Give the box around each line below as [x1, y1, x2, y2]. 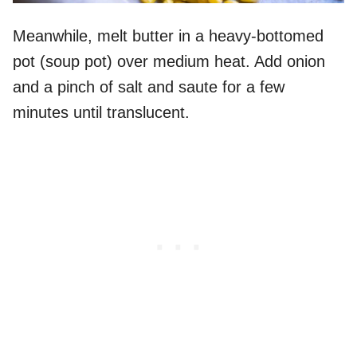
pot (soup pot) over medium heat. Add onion [13, 53, 325, 71]
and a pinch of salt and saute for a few [13, 78, 284, 96]
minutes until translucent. [13, 104, 190, 122]
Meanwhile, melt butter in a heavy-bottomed [13, 27, 324, 45]
